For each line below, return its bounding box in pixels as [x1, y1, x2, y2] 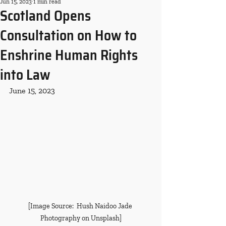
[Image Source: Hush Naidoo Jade [28, 202, 134, 211]
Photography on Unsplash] [40, 214, 122, 223]
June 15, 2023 [9, 86, 55, 95]
